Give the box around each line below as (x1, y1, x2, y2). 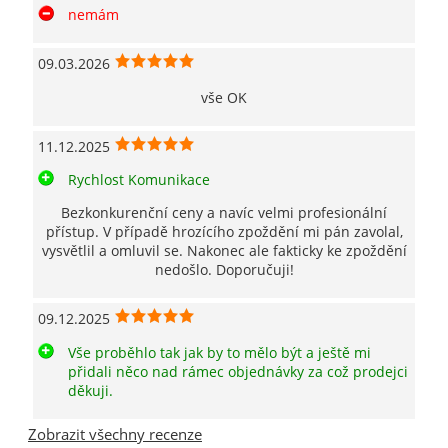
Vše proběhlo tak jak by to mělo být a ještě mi (68, 342, 371, 362)
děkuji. (68, 380, 113, 400)
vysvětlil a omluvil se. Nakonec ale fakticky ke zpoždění (41, 241, 407, 261)
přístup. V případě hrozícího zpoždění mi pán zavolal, (45, 222, 403, 242)
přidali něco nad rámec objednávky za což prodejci (68, 361, 408, 381)
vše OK (201, 87, 247, 107)
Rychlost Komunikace (68, 169, 210, 189)
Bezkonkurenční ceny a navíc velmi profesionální (61, 203, 387, 223)
